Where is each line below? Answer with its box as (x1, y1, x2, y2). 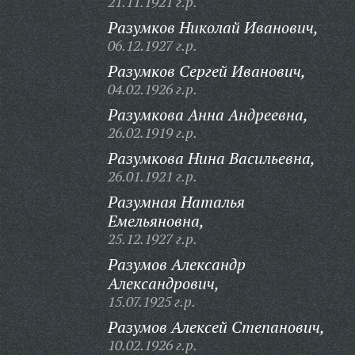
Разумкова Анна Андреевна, (107, 104, 308, 125)
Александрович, (107, 273, 219, 294)
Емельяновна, (107, 210, 204, 231)
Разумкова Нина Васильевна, (107, 147, 315, 169)
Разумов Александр (107, 254, 246, 275)
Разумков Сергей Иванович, (107, 60, 306, 82)
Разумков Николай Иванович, (107, 17, 319, 38)
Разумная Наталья (107, 191, 245, 212)
